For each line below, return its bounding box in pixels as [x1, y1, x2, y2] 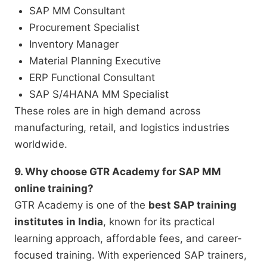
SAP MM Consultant [29, 5, 125, 17]
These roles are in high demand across [14, 105, 201, 117]
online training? [14, 182, 94, 195]
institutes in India [14, 216, 103, 228]
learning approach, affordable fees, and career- [14, 232, 242, 245]
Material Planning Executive [29, 55, 161, 67]
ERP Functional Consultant [29, 72, 155, 84]
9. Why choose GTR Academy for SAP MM [14, 166, 221, 178]
